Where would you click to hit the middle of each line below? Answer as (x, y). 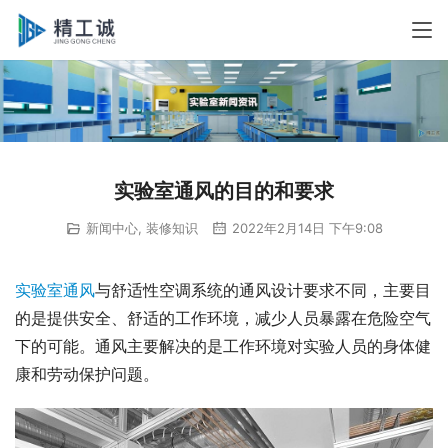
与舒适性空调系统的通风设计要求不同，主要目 (263, 289)
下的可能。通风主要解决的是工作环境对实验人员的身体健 (223, 345)
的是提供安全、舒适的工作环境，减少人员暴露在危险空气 (223, 317)
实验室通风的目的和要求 (224, 190)
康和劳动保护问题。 (87, 373)
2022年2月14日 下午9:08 (305, 227)
